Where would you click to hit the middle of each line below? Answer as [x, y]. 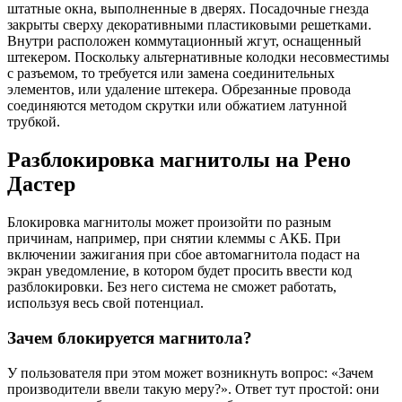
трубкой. [34, 122]
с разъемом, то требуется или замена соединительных [171, 74]
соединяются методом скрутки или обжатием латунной [177, 106]
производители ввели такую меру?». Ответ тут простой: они [193, 389]
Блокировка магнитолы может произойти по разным [169, 223]
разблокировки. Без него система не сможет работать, [172, 287]
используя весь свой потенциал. [105, 303]
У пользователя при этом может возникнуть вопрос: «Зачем [190, 372]
